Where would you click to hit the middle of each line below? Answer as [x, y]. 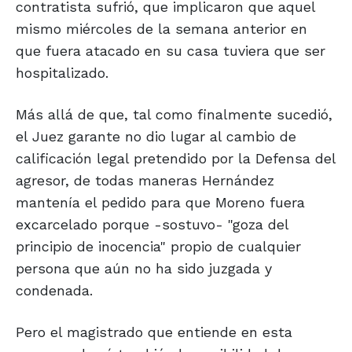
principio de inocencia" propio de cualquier [158, 247]
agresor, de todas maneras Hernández [145, 181]
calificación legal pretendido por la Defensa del [176, 159]
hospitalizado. [62, 73]
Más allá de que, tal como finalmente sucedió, [174, 115]
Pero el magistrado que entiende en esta [154, 332]
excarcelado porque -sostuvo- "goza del [152, 225]
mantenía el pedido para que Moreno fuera [160, 203]
